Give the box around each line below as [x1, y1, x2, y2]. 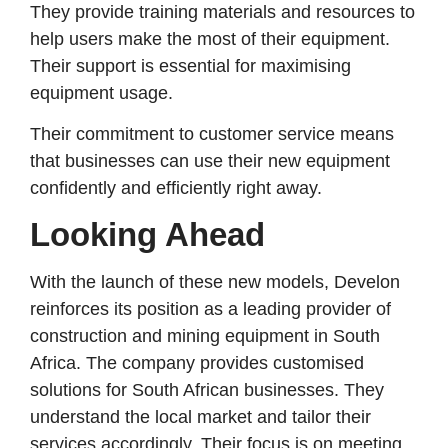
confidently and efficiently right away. [30, 178, 327, 199]
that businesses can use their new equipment [30, 151, 390, 172]
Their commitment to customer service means [30, 124, 394, 145]
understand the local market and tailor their [30, 406, 371, 427]
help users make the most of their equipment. [30, 28, 390, 49]
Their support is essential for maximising [30, 55, 351, 76]
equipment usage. [30, 82, 183, 103]
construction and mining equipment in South [30, 325, 380, 346]
